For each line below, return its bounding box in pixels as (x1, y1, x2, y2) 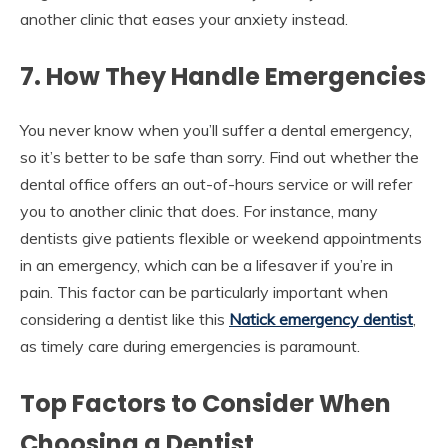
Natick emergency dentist (229, 309, 413, 330)
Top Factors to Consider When (20, 387, 391, 421)
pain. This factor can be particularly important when (20, 282, 388, 303)
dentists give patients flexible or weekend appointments (20, 228, 422, 249)
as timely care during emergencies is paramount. (20, 336, 360, 357)
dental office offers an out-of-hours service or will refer (20, 174, 412, 195)
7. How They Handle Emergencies (20, 60, 426, 94)
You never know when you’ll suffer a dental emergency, (20, 120, 412, 141)
